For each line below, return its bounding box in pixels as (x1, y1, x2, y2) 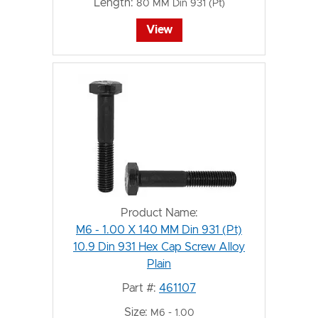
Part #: (122, 282, 156, 294)
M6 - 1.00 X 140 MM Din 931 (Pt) (76, 224, 242, 236)
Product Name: (120, 207, 198, 219)
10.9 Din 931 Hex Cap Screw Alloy (73, 241, 245, 253)
